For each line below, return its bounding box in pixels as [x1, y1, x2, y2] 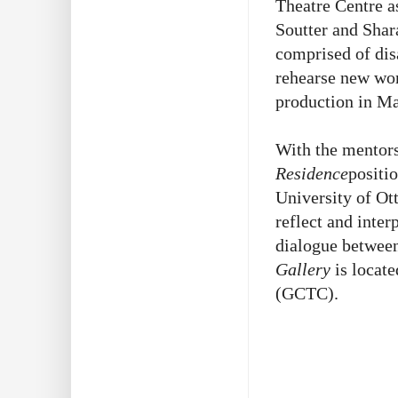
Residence [275, 163, 348, 183]
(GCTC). [275, 283, 338, 303]
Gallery [275, 259, 330, 279]
